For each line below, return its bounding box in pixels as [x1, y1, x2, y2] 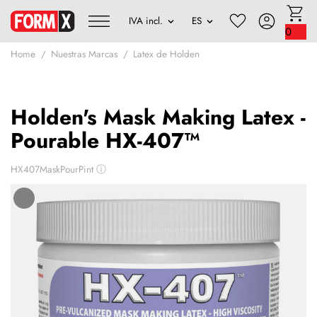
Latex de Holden [133, 47, 200, 61]
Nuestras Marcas [51, 47, 117, 61]
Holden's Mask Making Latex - [11, 101, 306, 132]
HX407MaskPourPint [11, 162, 96, 176]
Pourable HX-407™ [11, 125, 200, 156]
